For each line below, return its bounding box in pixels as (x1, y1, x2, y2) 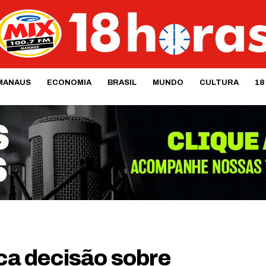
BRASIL (107, 78, 137, 87)
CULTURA (199, 78, 239, 87)
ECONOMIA (46, 78, 91, 87)
